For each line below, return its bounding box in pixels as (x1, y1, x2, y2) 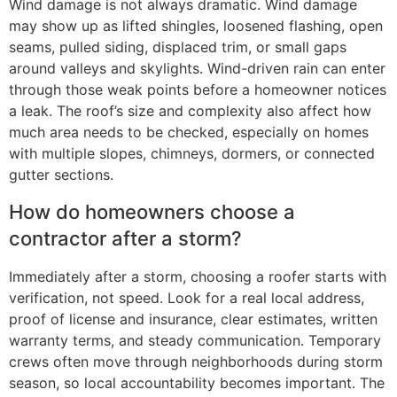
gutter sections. (9, 166, 113, 184)
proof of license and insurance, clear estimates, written (9, 309, 378, 328)
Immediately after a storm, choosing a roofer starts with (9, 267, 386, 285)
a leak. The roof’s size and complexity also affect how (9, 102, 371, 121)
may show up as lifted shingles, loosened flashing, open (9, 17, 383, 35)
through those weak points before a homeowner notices (9, 81, 386, 99)
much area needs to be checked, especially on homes (9, 123, 369, 142)
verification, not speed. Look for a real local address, (9, 288, 364, 307)
